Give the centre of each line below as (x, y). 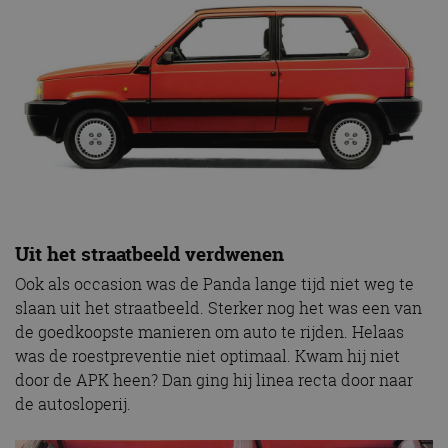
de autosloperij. (73, 403)
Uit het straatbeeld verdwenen (149, 254)
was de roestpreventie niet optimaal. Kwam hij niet (207, 355)
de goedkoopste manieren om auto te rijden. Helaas (209, 331)
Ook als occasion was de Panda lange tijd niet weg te (214, 283)
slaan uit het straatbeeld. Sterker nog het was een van (218, 307)
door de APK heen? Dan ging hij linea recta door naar (214, 379)
